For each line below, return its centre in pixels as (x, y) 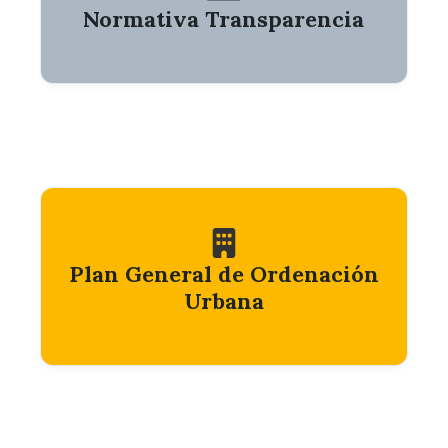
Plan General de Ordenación (223, 274)
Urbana (223, 301)
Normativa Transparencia (224, 19)
